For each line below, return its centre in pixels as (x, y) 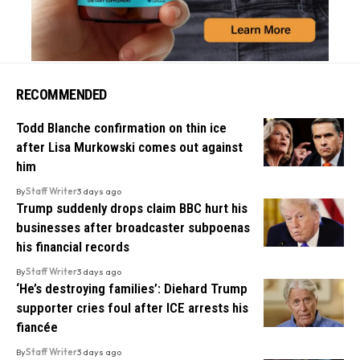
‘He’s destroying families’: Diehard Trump (132, 288)
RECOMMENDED (61, 94)
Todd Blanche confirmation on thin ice (121, 127)
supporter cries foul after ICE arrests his (132, 307)
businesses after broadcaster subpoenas (133, 227)
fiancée (37, 327)
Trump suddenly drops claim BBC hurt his (132, 208)
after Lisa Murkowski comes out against (129, 147)
